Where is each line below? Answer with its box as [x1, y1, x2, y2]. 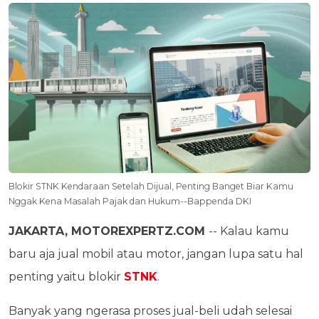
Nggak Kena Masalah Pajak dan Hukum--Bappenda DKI [9, 195, 251, 206]
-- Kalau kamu [209, 224, 289, 238]
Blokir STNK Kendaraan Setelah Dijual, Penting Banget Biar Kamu [9, 180, 293, 192]
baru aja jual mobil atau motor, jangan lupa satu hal [9, 246, 303, 261]
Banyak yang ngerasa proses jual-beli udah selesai [9, 303, 292, 318]
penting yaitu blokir [9, 269, 124, 283]
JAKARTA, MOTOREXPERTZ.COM [9, 224, 209, 238]
